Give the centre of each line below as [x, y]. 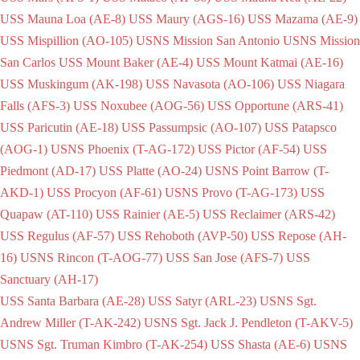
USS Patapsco [301, 127]
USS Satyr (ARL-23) [202, 301]
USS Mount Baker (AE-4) [126, 62]
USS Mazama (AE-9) [303, 18]
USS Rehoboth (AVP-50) [182, 235]
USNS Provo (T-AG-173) [231, 192]
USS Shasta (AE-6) [260, 344]
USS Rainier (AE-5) [147, 214]
